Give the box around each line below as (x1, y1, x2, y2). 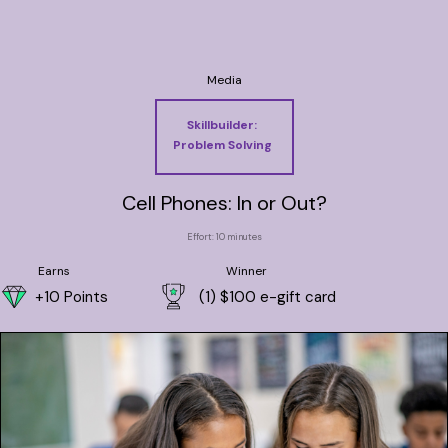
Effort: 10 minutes (186, 231, 262, 243)
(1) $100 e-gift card (199, 286, 336, 307)
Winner (225, 263, 267, 279)
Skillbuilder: (187, 117, 257, 133)
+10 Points (35, 286, 108, 307)
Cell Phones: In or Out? (121, 190, 327, 216)
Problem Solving (172, 137, 272, 153)
